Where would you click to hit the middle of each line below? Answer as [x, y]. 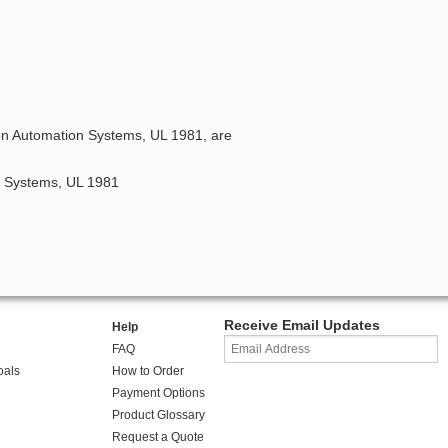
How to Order [147, 371]
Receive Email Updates [302, 325]
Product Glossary [158, 415]
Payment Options [158, 393]
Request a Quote [157, 437]
